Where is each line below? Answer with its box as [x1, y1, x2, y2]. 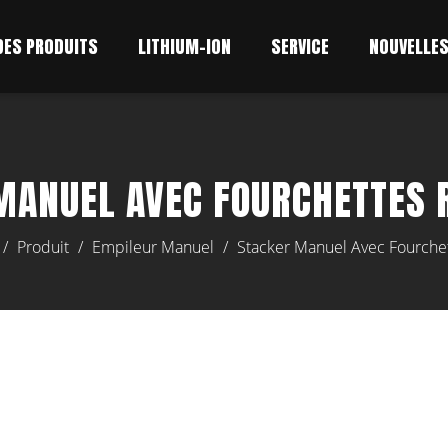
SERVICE [271, 33, 329, 60]
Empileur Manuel [92, 236, 214, 258]
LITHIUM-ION [138, 33, 231, 60]
